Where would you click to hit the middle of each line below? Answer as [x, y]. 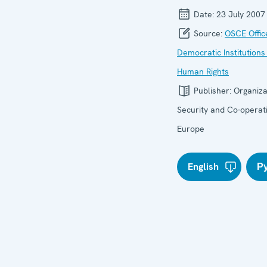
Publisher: [212, 90]
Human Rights [203, 71]
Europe [191, 128]
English [203, 166]
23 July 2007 [241, 14]
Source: [208, 33]
